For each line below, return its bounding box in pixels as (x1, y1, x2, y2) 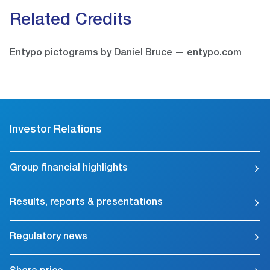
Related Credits (10, 13, 131, 30)
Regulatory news (10, 233, 87, 243)
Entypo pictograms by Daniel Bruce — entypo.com (10, 49, 242, 59)
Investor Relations (10, 125, 102, 136)
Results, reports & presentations (10, 198, 163, 209)
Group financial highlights (10, 164, 128, 174)
